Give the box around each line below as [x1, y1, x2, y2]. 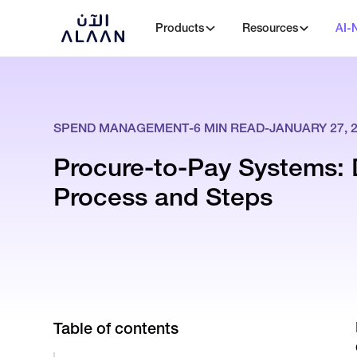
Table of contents [53, 319, 179, 339]
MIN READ [201, 120, 265, 136]
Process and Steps [53, 180, 273, 212]
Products [155, 21, 205, 36]
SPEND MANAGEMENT [53, 120, 190, 136]
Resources [241, 21, 298, 36]
